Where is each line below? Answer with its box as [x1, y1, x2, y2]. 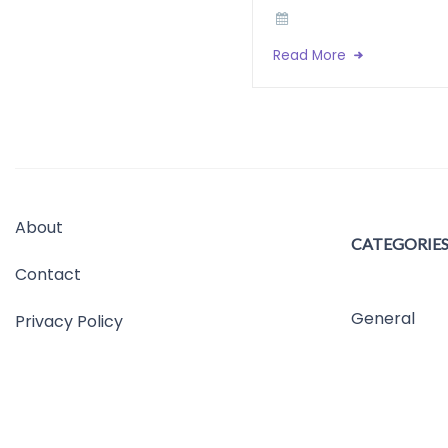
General [351, 307, 415, 330]
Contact [15, 263, 81, 286]
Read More [273, 46, 350, 65]
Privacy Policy [15, 310, 123, 333]
